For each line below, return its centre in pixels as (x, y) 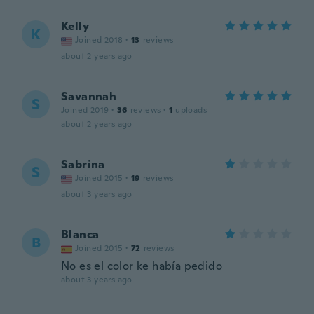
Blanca (80, 234)
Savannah (89, 96)
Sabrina (83, 164)
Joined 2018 (99, 40)
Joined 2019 (85, 110)
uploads (191, 110)
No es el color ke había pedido (142, 266)
